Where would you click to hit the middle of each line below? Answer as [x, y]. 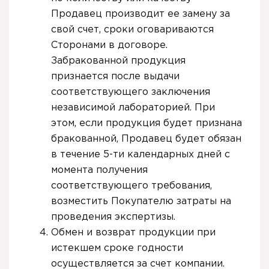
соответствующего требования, [131, 186]
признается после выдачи [115, 76]
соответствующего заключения [131, 92]
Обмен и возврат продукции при [133, 232]
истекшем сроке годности [117, 248]
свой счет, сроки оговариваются [132, 29]
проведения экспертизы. [113, 217]
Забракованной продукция [118, 61]
